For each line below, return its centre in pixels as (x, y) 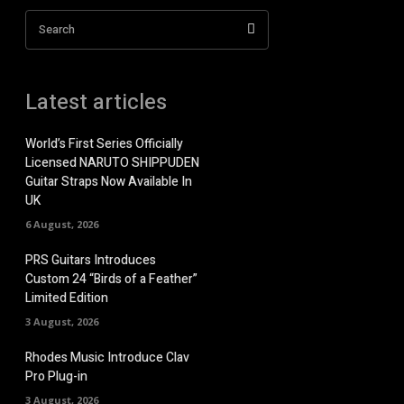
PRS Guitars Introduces (91, 260)
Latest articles (96, 102)
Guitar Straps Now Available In (109, 181)
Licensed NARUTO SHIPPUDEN (112, 162)
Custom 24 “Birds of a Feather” (111, 279)
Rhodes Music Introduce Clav (107, 357)
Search (57, 29)
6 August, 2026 (62, 224)
